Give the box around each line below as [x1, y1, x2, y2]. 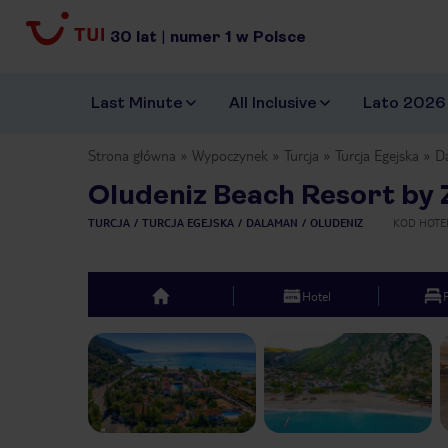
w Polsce [236, 26, 306, 46]
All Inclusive [229, 93, 317, 113]
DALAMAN [246, 216, 298, 230]
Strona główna [88, 146, 176, 165]
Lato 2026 [363, 93, 445, 113]
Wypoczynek [192, 146, 268, 165]
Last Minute [91, 93, 183, 113]
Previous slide [122, 334, 206, 353]
